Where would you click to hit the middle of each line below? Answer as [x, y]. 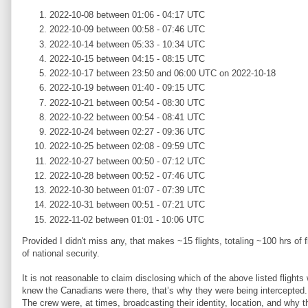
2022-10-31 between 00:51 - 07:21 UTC [127, 205]
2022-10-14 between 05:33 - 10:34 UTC [127, 44]
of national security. [61, 253]
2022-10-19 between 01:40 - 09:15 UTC [127, 88]
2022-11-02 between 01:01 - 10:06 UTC [127, 219]
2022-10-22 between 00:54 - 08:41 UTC [127, 117]
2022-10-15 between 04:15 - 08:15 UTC [127, 58]
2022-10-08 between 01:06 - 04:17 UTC [127, 15]
